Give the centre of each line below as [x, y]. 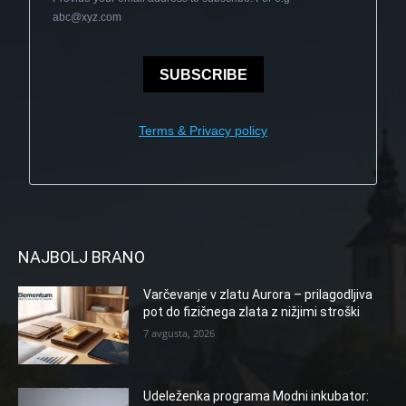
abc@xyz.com [87, 17]
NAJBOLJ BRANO [82, 257]
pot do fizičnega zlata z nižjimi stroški [252, 312]
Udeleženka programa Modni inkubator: [256, 396]
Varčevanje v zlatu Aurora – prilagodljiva [258, 295]
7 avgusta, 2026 [179, 333]
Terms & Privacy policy [203, 130]
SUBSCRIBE [203, 74]
